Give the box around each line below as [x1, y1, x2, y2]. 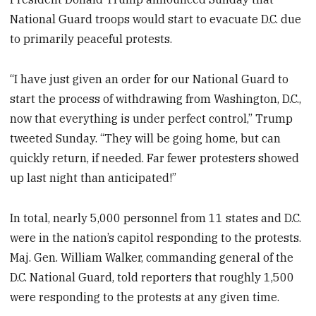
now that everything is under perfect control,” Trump [10, 111, 293, 126]
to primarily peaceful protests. [10, 32, 173, 47]
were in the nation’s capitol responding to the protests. [10, 230, 302, 245]
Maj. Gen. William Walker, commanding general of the [10, 250, 294, 265]
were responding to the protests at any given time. [10, 289, 280, 304]
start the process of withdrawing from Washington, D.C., [10, 92, 302, 107]
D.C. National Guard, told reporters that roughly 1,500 [10, 269, 295, 284]
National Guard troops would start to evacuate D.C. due [10, 12, 302, 27]
